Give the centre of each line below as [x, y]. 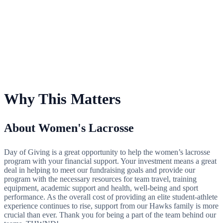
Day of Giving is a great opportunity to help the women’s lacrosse [107, 152]
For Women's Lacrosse [40, 40]
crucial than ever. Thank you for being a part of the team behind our [110, 215]
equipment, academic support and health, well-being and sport [101, 188]
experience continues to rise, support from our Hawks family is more [111, 206]
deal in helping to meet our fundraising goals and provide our [100, 170]
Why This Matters [62, 99]
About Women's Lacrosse [69, 128]
